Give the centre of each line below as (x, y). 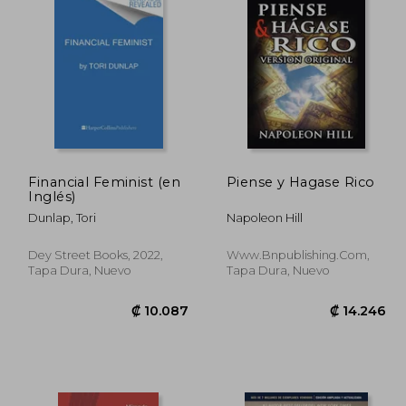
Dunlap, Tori (63, 217)
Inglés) (52, 196)
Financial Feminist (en (104, 182)
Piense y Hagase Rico (300, 182)
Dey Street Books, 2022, (96, 255)
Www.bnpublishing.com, (298, 255)
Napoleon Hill (264, 217)
